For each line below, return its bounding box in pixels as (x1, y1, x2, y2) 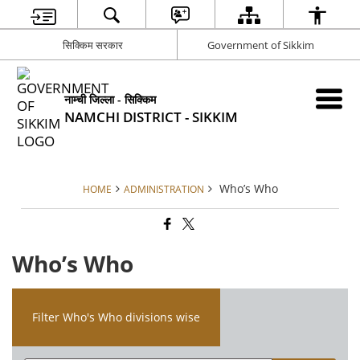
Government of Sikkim (207, 37, 314, 52)
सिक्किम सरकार (62, 37, 123, 52)
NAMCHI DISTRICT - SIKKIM (64, 108, 239, 126)
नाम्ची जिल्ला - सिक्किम (64, 92, 157, 107)
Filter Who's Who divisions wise (32, 309, 201, 325)
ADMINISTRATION (123, 182, 204, 195)
